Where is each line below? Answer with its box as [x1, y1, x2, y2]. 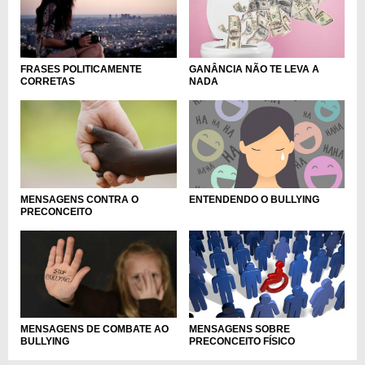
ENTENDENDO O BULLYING [188, 193, 319, 205]
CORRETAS [20, 76, 75, 88]
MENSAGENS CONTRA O [20, 193, 139, 205]
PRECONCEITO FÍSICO [188, 336, 295, 348]
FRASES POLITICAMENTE [20, 64, 142, 76]
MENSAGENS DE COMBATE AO [20, 323, 169, 336]
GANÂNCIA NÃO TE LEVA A [188, 64, 319, 76]
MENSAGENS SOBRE [188, 323, 290, 336]
